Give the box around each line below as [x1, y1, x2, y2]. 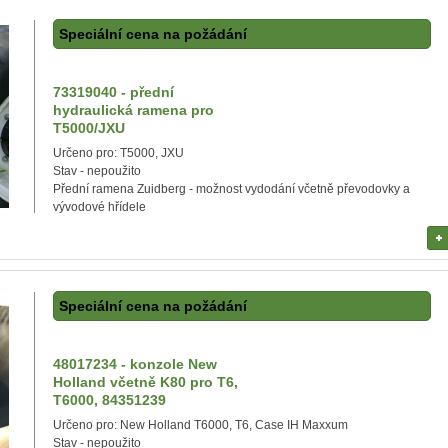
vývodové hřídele [53, 200, 146, 214]
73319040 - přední [53, 84, 174, 100]
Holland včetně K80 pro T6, [53, 374, 238, 390]
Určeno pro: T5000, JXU [53, 146, 184, 160]
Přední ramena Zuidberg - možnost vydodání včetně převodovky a [53, 182, 410, 196]
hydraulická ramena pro [53, 102, 214, 118]
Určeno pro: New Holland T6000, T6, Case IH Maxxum [53, 418, 348, 432]
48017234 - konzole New [53, 356, 217, 372]
